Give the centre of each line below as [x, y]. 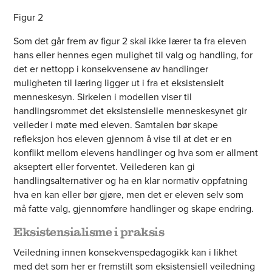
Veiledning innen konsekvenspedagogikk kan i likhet [126, 253]
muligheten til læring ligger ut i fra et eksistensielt [119, 83]
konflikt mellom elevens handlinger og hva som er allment [136, 153]
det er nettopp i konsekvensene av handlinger [111, 69]
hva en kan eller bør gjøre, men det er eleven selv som [129, 195]
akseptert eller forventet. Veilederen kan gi [104, 167]
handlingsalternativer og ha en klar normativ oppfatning [131, 181]
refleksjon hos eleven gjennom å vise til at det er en [123, 139]
